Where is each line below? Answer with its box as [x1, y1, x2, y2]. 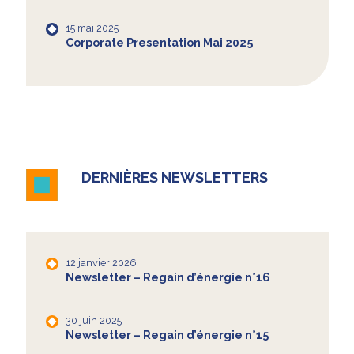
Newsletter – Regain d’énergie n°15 [65, 328, 269, 341]
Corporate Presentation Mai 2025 [65, 36, 253, 49]
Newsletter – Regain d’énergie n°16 [65, 270, 270, 284]
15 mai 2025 [65, 21, 119, 34]
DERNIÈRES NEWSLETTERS [81, 168, 268, 186]
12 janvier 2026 [65, 256, 136, 269]
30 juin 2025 [65, 314, 122, 326]
